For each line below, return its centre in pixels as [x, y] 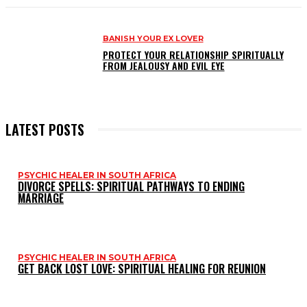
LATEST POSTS [45, 129]
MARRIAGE [41, 198]
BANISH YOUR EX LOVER [153, 39]
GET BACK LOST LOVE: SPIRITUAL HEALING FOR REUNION [142, 268]
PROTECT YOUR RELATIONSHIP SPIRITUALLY [193, 55]
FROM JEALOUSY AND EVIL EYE [163, 66]
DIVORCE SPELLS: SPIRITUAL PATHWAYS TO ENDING [131, 186]
